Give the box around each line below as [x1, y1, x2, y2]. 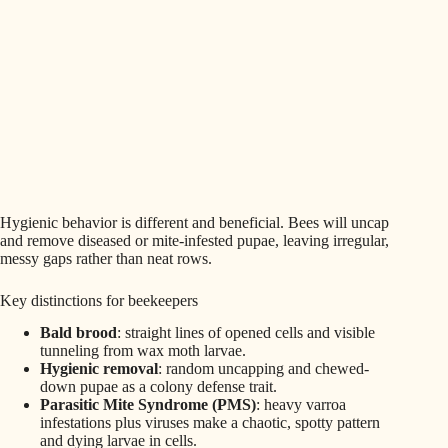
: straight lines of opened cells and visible [117, 324, 375, 342]
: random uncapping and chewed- [158, 360, 369, 378]
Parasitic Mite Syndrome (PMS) [40, 396, 256, 414]
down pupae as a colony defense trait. [40, 378, 277, 396]
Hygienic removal [40, 360, 158, 378]
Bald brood [40, 324, 117, 342]
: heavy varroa [256, 396, 346, 414]
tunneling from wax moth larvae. [40, 342, 246, 360]
